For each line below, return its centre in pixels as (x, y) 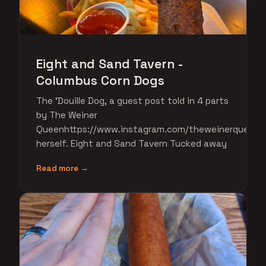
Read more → (62, 168)
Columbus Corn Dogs (100, 80)
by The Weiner (67, 115)
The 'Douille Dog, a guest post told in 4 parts (132, 101)
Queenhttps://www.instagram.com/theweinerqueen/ (150, 129)
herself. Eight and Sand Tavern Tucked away (132, 143)
